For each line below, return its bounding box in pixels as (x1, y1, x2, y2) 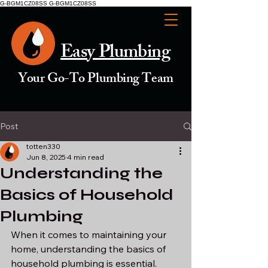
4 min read (67, 153, 104, 162)
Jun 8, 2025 (26, 153, 66, 162)
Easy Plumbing (60, 38, 170, 70)
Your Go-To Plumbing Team (18, 68, 173, 92)
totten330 (26, 142, 60, 151)
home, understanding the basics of (11, 243, 168, 255)
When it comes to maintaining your (11, 229, 169, 240)
